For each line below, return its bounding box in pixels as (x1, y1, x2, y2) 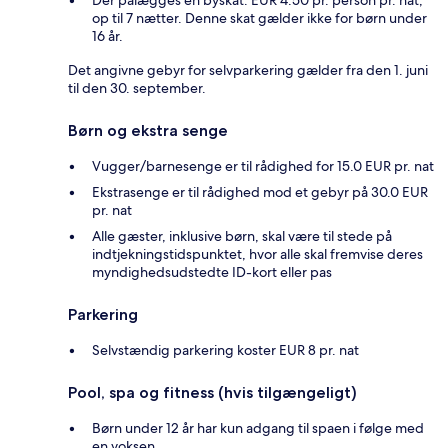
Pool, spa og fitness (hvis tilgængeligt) (68, 382, 357, 402)
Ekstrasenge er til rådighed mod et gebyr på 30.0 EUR (92, 182, 428, 201)
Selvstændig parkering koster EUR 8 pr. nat (92, 340, 359, 359)
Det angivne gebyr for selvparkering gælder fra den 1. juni (68, 60, 428, 79)
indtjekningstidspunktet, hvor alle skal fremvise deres (92, 244, 423, 263)
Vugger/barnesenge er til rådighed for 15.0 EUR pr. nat (92, 156, 434, 175)
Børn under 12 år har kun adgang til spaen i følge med (92, 418, 424, 437)
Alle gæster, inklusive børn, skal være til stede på (92, 226, 392, 245)
